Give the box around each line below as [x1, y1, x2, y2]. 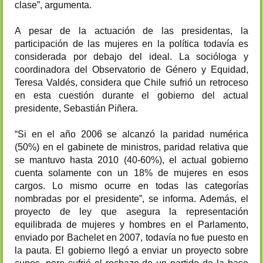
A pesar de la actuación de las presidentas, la [15, 26, 248, 36]
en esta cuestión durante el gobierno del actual [15, 90, 248, 101]
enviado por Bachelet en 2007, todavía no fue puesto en [15, 232, 248, 243]
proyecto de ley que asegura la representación [15, 207, 248, 217]
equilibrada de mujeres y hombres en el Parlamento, [15, 220, 248, 230]
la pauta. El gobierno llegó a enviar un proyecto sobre [15, 245, 248, 256]
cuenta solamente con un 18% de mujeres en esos [15, 168, 248, 178]
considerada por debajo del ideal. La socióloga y [15, 52, 248, 62]
